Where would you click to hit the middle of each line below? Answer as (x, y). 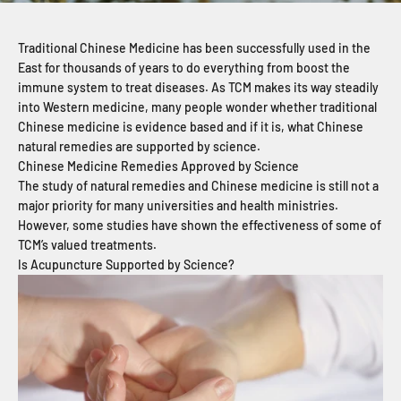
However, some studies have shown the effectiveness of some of (200, 225)
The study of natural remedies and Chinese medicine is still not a (198, 185)
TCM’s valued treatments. (89, 244)
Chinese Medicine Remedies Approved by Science (158, 166)
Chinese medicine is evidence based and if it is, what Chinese (191, 126)
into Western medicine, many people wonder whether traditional (197, 107)
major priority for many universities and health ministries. (178, 205)
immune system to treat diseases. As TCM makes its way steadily (198, 87)
